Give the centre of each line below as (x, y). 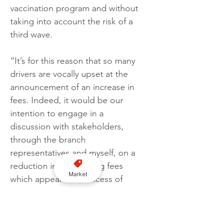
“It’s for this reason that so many (74, 61)
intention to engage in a (58, 114)
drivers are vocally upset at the (70, 74)
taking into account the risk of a (73, 22)
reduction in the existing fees (68, 166)
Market (78, 174)
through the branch (49, 140)
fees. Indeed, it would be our (68, 100)
